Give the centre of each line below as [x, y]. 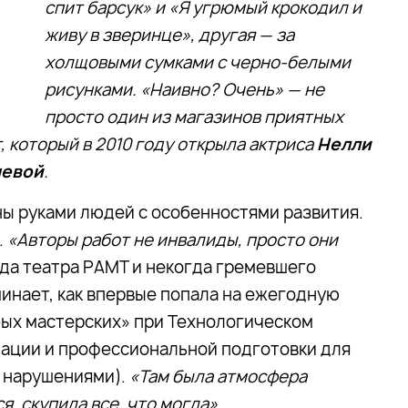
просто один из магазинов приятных [194, 117]
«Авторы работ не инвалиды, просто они [173, 240]
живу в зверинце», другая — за [169, 35]
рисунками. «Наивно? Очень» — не [184, 90]
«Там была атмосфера [218, 377]
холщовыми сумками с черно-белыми [198, 62]
